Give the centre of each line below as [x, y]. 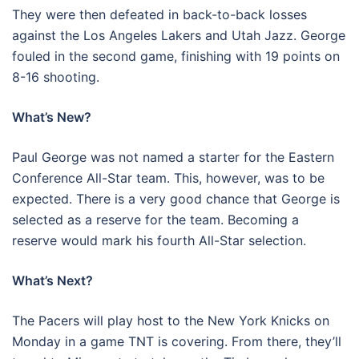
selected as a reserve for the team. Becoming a [155, 220]
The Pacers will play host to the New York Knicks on [171, 321]
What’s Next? [52, 280]
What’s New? [52, 117]
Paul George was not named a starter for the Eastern [173, 157]
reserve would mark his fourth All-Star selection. [159, 240]
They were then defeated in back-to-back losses [159, 14]
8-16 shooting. [56, 77]
